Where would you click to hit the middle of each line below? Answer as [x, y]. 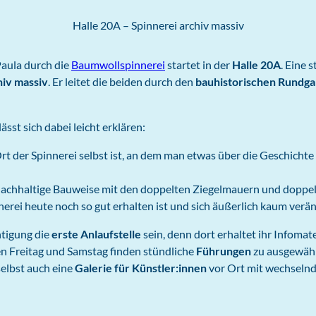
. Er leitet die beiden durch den [122, 81]
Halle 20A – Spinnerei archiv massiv [158, 25]
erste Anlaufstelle [96, 233]
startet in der [199, 64]
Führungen [224, 250]
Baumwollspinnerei [118, 64]
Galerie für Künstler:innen [141, 267]
